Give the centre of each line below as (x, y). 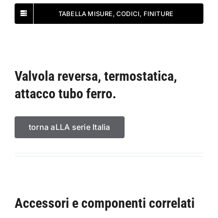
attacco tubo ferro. (65, 93)
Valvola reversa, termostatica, (96, 76)
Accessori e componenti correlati (105, 203)
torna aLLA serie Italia (69, 127)
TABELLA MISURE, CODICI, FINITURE (116, 13)
